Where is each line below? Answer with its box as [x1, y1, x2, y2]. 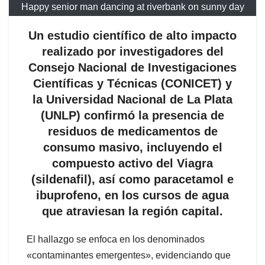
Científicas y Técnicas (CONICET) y [33, 76, 232, 90]
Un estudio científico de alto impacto [28, 28, 237, 42]
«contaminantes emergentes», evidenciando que [27, 250, 231, 260]
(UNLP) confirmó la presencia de [41, 108, 224, 122]
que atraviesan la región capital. [42, 204, 223, 218]
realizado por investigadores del [41, 44, 224, 58]
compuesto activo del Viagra [52, 156, 213, 170]
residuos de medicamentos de [47, 124, 218, 138]
